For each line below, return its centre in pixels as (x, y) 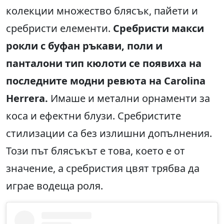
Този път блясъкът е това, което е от (95, 151)
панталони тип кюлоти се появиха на (104, 63)
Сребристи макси (158, 28)
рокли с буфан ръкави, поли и (84, 46)
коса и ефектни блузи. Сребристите (93, 116)
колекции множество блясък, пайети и (102, 11)
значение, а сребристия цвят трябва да (103, 168)
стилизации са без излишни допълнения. (109, 133)
